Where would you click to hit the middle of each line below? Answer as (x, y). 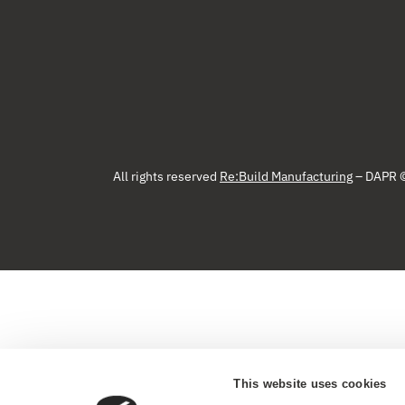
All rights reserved (166, 176)
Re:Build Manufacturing (286, 176)
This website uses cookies (310, 383)
